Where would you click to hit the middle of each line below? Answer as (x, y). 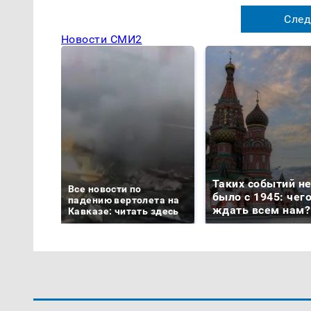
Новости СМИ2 (102, 40)
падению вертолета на (124, 200)
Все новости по (105, 189)
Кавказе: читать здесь (124, 211)
